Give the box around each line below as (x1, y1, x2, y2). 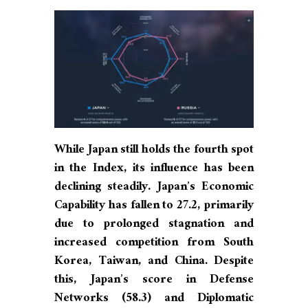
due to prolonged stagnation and (54, 212, 254, 237)
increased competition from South (54, 231, 254, 256)
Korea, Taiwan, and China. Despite (54, 250, 254, 274)
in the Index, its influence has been (54, 157, 254, 181)
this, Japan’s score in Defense (54, 268, 254, 293)
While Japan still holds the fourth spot (54, 138, 254, 163)
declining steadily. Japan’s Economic (54, 175, 254, 200)
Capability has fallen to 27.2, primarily (54, 194, 254, 219)
